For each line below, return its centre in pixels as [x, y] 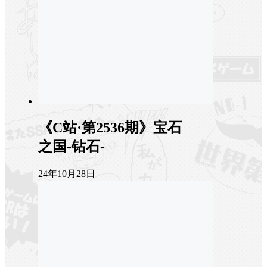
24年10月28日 [67, 174]
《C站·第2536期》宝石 [110, 128]
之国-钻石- [72, 147]
